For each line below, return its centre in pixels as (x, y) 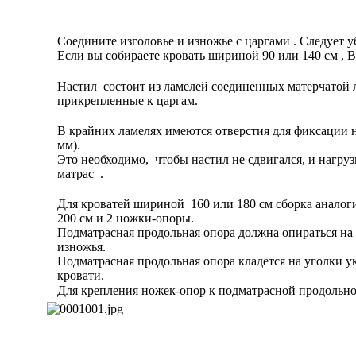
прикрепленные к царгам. (128, 101)
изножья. (83, 247)
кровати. (82, 276)
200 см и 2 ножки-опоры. (126, 219)
